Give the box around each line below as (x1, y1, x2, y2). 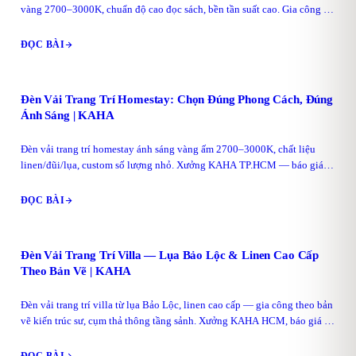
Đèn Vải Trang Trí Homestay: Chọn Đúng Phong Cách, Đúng (21, 93, 333, 106)
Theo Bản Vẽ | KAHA (21, 265, 132, 277)
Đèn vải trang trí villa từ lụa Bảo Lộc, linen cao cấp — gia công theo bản (21, 299, 333, 311)
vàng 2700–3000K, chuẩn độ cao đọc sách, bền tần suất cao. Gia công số (21, 3, 333, 15)
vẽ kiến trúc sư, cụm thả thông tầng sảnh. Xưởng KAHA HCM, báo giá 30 (21, 315, 335, 327)
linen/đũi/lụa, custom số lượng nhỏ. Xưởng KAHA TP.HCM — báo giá (21, 159, 323, 171)
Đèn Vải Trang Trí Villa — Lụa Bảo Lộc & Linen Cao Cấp (21, 249, 319, 261)
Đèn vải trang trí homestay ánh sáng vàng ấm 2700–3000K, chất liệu (21, 143, 315, 155)
